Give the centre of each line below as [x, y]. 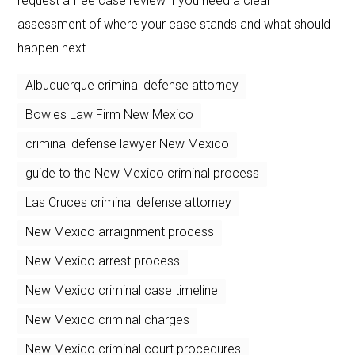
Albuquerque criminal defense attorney [132, 85]
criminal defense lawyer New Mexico [128, 143]
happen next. [53, 48]
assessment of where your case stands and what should [174, 24]
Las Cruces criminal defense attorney [129, 202]
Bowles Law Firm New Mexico [110, 114]
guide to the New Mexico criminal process [143, 173]
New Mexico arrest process [103, 261]
